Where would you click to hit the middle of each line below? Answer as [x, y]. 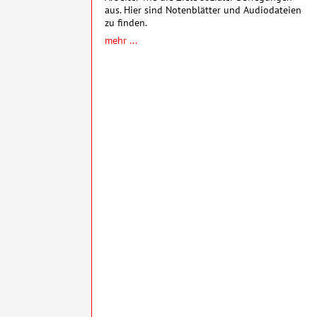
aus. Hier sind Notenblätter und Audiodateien [203, 9]
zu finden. [126, 22]
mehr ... [121, 40]
